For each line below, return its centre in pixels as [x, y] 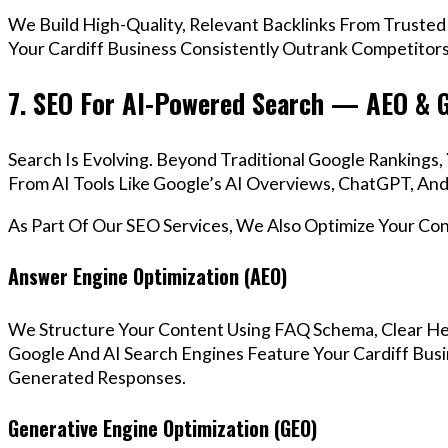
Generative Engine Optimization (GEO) [162, 428]
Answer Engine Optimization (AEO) [147, 276]
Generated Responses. [97, 376]
